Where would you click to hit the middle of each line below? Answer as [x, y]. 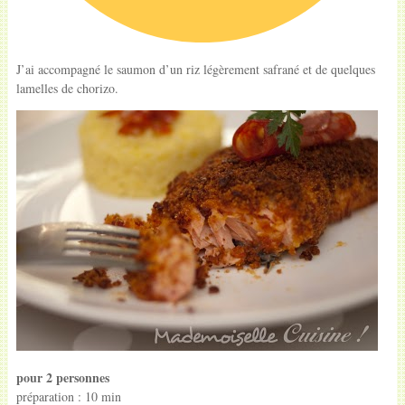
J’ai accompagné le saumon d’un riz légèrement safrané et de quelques [195, 69]
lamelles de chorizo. [67, 88]
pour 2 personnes [62, 377]
